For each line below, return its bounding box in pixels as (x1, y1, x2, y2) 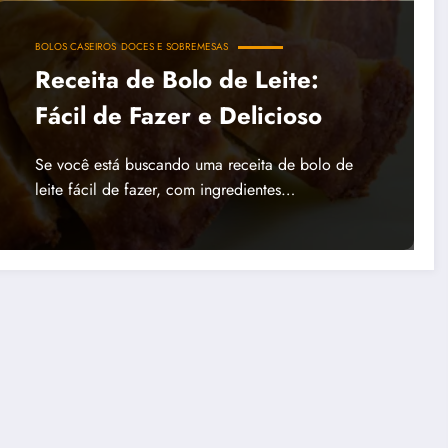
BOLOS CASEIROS (34, 38, 116, 54)
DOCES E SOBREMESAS (120, 38, 228, 54)
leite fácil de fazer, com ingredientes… (34, 177, 295, 201)
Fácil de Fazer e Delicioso (34, 97, 322, 133)
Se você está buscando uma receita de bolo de (34, 152, 353, 176)
